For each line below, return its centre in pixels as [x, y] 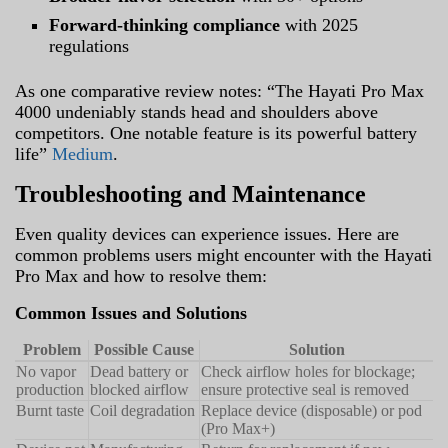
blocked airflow [139, 389]
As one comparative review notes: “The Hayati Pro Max [219, 90]
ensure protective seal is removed [305, 389]
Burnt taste [50, 410]
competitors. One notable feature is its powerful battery [216, 132]
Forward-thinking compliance [165, 24]
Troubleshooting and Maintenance [190, 193]
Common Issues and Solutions [131, 312]
